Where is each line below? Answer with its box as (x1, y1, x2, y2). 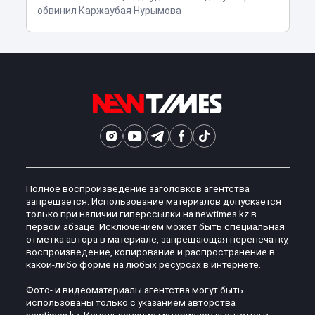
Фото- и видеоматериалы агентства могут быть (25, 283, 243, 295)
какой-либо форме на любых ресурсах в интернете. (25, 258, 261, 270)
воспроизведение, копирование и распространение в (25, 245, 275, 257)
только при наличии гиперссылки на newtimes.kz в (25, 207, 257, 219)
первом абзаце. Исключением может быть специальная (25, 220, 285, 232)
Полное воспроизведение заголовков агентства (25, 182, 250, 194)
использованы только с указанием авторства (25, 296, 236, 308)
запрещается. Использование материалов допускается (25, 195, 281, 207)
